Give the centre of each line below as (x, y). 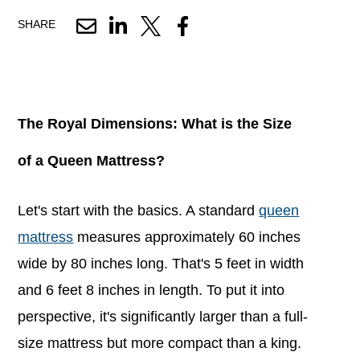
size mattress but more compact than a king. (160, 343)
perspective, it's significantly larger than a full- (163, 316)
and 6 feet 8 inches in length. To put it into (151, 290)
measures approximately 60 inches (187, 237)
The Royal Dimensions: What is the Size (155, 123)
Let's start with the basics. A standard (139, 210)
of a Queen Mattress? (94, 160)
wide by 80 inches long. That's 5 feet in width (161, 263)
